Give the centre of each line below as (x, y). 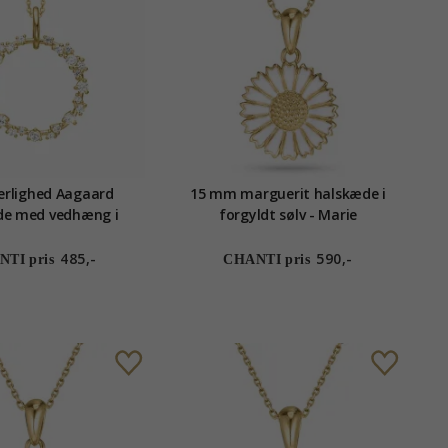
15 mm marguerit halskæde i (288, 194)
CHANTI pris (267, 260)
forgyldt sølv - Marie (288, 215)
